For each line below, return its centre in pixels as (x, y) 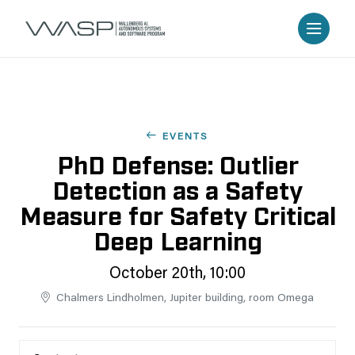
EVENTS (185, 137)
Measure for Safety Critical (177, 214)
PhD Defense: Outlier (177, 163)
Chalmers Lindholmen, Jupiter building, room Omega (185, 299)
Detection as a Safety (177, 189)
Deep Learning (177, 239)
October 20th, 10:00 (177, 274)
